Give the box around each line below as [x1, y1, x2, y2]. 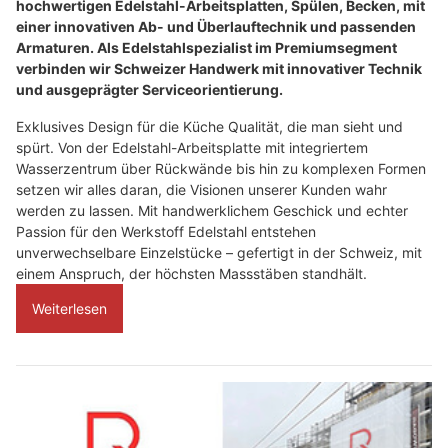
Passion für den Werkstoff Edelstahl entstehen [16, 223, 316, 241]
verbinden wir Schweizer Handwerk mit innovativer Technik [16, 60, 422, 78]
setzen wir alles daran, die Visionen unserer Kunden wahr [16, 181, 387, 199]
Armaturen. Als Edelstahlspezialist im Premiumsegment [16, 39, 397, 57]
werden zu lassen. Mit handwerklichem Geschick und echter [16, 202, 408, 220]
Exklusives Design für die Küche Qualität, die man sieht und [16, 118, 403, 136]
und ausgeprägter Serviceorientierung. [16, 81, 283, 99]
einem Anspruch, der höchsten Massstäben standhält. [16, 265, 367, 283]
